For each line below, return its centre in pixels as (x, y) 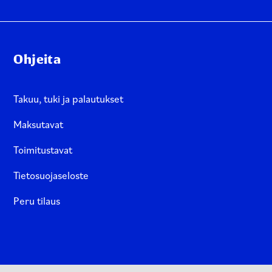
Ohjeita (37, 59)
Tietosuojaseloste (51, 175)
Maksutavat (39, 124)
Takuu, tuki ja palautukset (69, 98)
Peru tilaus (37, 200)
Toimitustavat (43, 149)
